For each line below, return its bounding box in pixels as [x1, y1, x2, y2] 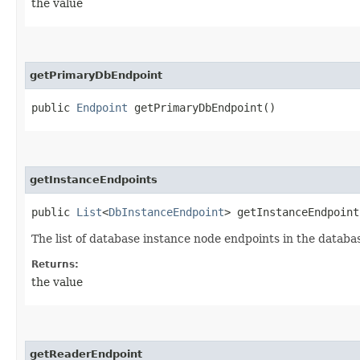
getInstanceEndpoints [30, 173, 157, 186]
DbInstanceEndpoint [108, 205, 224, 219]
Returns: [31, 258, 79, 270]
